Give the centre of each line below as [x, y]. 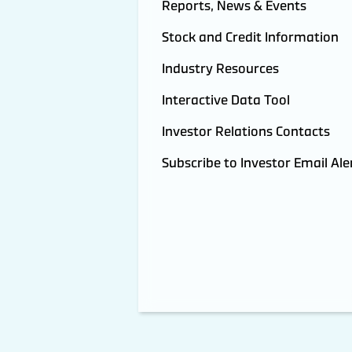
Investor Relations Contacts [246, 132]
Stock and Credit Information [250, 37]
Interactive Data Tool [225, 100]
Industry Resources [220, 69]
